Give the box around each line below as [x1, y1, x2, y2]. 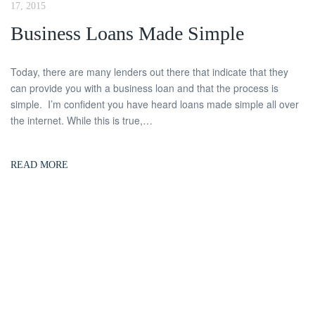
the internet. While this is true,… [11, 112, 153, 127]
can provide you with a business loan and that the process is [11, 80, 278, 95]
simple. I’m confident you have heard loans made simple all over [11, 96, 299, 111]
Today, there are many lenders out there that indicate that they [11, 64, 288, 79]
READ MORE [11, 159, 68, 170]
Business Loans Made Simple [11, 22, 244, 44]
